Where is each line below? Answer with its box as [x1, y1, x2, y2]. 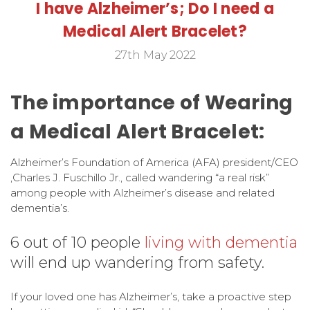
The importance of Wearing [10, 89, 293, 117]
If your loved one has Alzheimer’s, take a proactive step [10, 290, 291, 304]
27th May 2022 [114, 48, 196, 62]
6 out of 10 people [10, 233, 145, 253]
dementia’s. [10, 201, 69, 215]
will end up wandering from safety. [10, 253, 264, 273]
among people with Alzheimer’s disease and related [10, 186, 275, 200]
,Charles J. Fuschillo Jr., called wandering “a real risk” [10, 171, 269, 185]
